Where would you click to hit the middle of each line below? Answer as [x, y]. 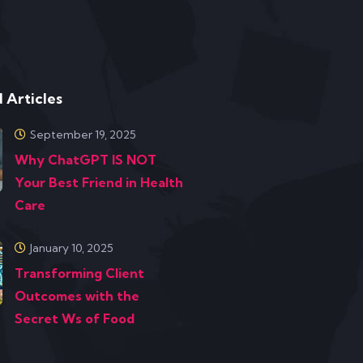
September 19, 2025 [83, 135]
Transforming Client [80, 273]
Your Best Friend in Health [99, 182]
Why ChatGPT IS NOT [86, 160]
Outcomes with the [77, 296]
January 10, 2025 [72, 248]
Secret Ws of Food [75, 318]
